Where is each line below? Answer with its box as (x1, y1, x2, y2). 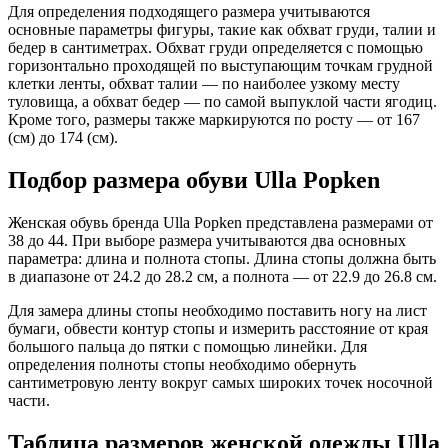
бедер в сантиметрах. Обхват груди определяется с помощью (8, 39, 423, 57)
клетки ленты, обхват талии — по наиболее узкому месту (8, 75, 400, 93)
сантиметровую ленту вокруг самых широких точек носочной (8, 373, 433, 391)
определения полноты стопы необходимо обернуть (8, 355, 356, 373)
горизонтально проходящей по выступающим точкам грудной (8, 57, 433, 75)
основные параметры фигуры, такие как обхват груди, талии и (8, 21, 436, 39)
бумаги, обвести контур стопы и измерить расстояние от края (8, 319, 428, 337)
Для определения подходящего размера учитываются (8, 3, 370, 21)
